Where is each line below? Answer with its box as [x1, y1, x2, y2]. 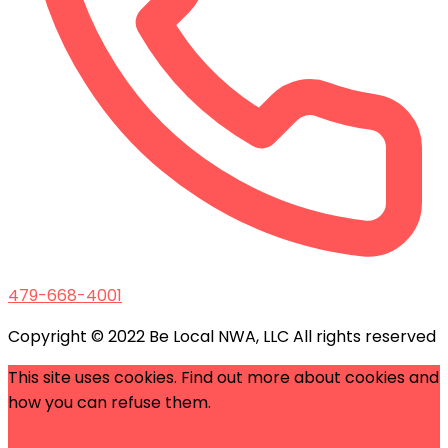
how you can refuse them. [8, 390, 211, 414]
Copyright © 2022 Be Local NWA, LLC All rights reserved [8, 324, 436, 348]
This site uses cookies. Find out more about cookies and [8, 365, 439, 389]
